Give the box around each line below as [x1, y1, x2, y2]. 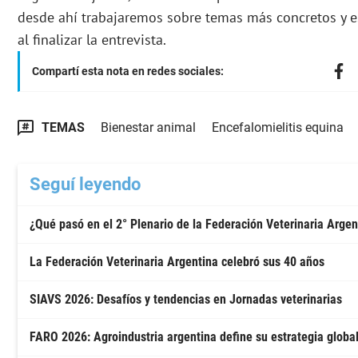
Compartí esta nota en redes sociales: [32, 65, 224, 78]
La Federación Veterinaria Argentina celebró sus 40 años [30, 254, 324, 270]
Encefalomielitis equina [212, 120, 344, 136]
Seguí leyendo [30, 174, 141, 195]
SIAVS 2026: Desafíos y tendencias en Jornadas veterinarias [30, 292, 342, 308]
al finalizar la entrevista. [18, 30, 166, 50]
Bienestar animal [101, 120, 196, 136]
